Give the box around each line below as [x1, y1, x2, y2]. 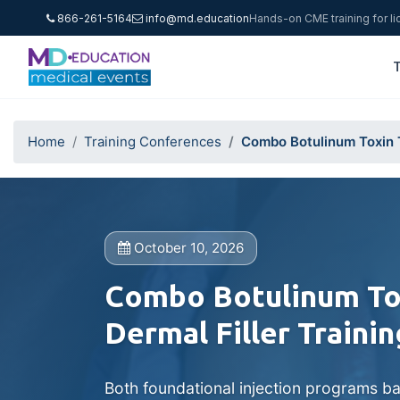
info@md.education [146, 11, 249, 25]
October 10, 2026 [130, 239, 244, 256]
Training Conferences [84, 133, 221, 150]
